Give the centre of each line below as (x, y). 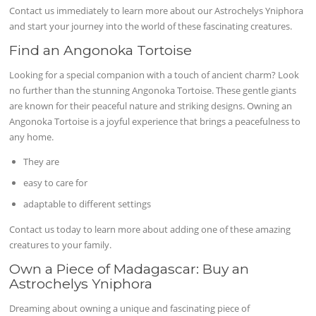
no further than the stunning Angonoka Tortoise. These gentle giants (153, 91)
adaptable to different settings (87, 204)
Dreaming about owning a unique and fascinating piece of (130, 308)
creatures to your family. (61, 244)
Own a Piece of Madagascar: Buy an (129, 268)
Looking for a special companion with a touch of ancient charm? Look (154, 75)
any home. (32, 137)
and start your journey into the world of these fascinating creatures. (151, 26)
